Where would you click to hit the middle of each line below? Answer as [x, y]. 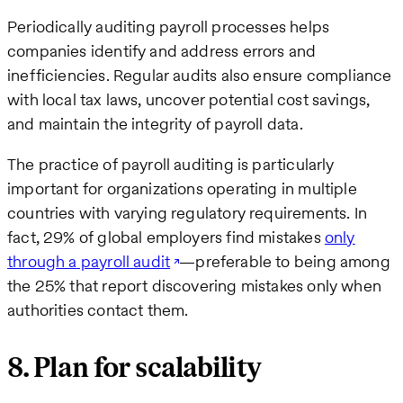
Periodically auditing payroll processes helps [169, 27]
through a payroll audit [89, 262]
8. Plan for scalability [134, 369]
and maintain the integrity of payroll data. [155, 124]
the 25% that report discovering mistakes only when [194, 286]
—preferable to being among [285, 262]
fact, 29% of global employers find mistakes [166, 237]
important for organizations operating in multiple [182, 189]
